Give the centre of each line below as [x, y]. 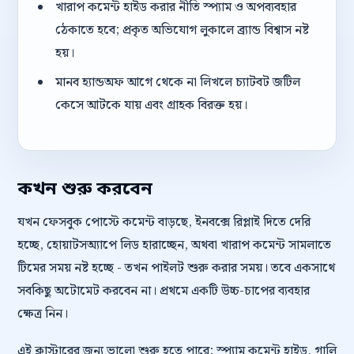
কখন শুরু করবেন [85, 190]
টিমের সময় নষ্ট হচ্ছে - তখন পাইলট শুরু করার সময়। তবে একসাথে [176, 268]
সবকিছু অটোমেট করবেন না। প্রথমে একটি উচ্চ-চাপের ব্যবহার [164, 291]
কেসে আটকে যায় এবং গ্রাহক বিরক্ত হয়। [151, 105]
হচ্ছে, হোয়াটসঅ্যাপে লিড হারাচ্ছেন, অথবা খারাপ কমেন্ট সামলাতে [174, 245]
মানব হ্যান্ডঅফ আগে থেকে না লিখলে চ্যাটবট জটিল [177, 83]
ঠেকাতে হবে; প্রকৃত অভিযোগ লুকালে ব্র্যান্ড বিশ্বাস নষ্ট [182, 30]
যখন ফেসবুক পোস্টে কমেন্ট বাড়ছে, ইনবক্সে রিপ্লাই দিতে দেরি [164, 222]
